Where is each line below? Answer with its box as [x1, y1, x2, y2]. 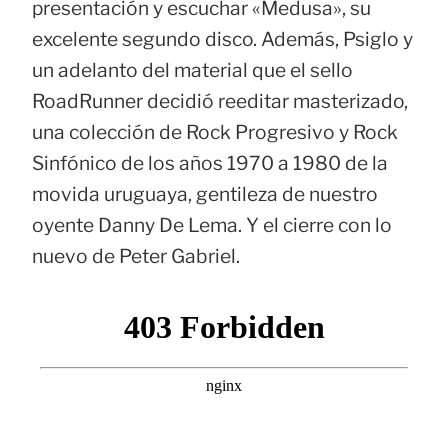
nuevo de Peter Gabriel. [32, 244, 240, 269]
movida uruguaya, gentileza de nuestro [32, 182, 378, 207]
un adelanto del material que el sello [32, 58, 353, 83]
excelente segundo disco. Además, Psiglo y [32, 27, 413, 52]
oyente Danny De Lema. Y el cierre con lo [32, 213, 392, 238]
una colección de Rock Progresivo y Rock [32, 120, 398, 145]
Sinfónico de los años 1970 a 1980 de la [32, 151, 388, 176]
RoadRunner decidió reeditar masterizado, [32, 89, 408, 114]
